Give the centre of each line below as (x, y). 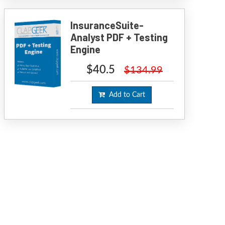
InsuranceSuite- (107, 25)
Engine (86, 49)
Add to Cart (125, 95)
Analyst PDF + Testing (119, 37)
